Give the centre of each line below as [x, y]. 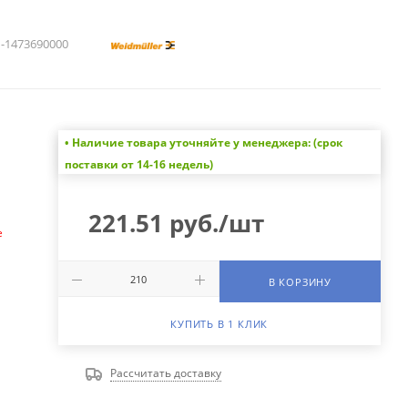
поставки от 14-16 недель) [138, 165]
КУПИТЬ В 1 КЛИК [219, 324]
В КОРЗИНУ [300, 282]
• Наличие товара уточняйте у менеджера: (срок [203, 143]
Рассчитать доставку [165, 373]
